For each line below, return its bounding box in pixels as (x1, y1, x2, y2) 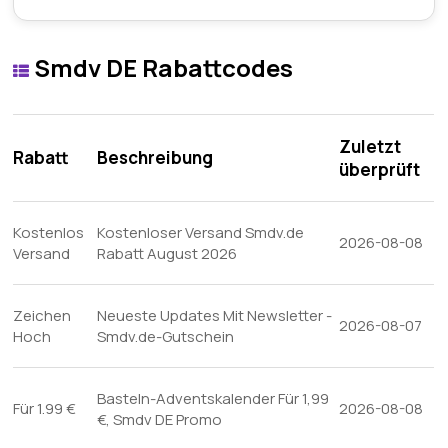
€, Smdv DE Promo (97, 409, 223, 430)
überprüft (339, 158, 421, 181)
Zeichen (13, 305, 72, 326)
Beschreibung (97, 146, 214, 169)
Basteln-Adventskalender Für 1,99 (97, 388, 330, 409)
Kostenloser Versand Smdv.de (97, 222, 305, 243)
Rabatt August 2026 (97, 243, 238, 264)
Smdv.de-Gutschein (97, 326, 235, 347)
